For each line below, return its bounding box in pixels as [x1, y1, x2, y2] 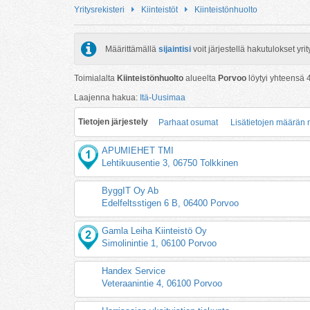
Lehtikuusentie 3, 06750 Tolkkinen [102, 157, 239, 168]
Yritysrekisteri [74, 5, 125, 15]
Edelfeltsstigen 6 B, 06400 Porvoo [102, 197, 239, 208]
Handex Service [102, 265, 166, 276]
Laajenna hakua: [74, 92, 140, 102]
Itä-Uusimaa [140, 92, 185, 102]
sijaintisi [158, 44, 191, 54]
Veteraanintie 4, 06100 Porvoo [102, 277, 223, 289]
